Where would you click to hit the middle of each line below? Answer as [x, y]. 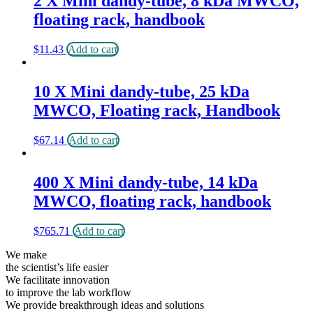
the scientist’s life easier [57, 267]
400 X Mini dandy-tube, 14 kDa [146, 182]
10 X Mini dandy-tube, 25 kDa [141, 92]
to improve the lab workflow [68, 292]
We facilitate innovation [58, 279]
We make [26, 254]
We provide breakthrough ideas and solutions [105, 305]
